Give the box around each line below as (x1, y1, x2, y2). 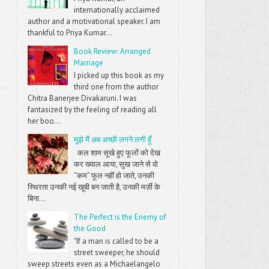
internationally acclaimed (74, 4, 160, 15)
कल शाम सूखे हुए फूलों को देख (74, 147, 161, 158)
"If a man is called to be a (74, 236, 159, 247)
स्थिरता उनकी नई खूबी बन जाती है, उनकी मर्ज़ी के (28, 181, 161, 192)
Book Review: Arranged (74, 46, 151, 56)
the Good (74, 223, 106, 234)
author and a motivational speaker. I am (28, 16, 161, 26)
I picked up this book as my (74, 70, 165, 81)
